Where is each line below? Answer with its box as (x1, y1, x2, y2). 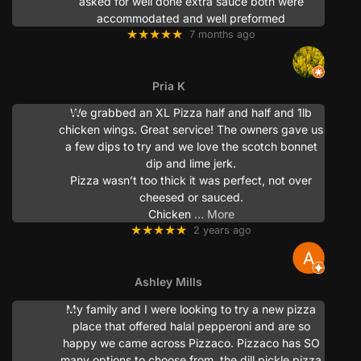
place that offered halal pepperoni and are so (72, 318, 310, 333)
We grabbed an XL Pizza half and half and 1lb (70, 106, 312, 120)
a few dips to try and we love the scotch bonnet (64, 139, 317, 154)
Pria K (151, 79, 185, 93)
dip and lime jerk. (146, 156, 236, 171)
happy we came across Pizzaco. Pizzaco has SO (62, 335, 320, 350)
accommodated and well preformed (97, 11, 285, 25)
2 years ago (193, 224, 251, 237)
